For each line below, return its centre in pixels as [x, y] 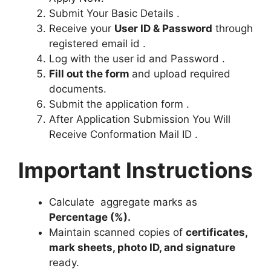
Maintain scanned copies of [117, 233]
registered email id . [97, 43]
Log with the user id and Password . [139, 58]
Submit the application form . [119, 104]
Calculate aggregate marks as [123, 202]
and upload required [181, 73]
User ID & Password [163, 28]
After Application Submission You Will [140, 119]
